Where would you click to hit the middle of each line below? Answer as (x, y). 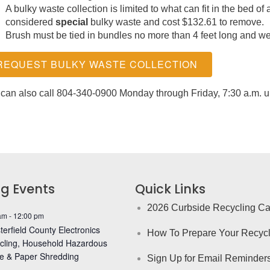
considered (30, 22)
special (71, 22)
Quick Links (170, 189)
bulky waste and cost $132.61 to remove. (176, 22)
